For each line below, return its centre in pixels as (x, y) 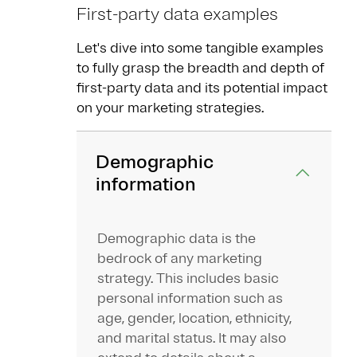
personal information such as (190, 298)
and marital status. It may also (192, 338)
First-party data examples (177, 15)
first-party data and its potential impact (202, 88)
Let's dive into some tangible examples (200, 48)
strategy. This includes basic (188, 279)
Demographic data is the (177, 239)
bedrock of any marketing (180, 259)
